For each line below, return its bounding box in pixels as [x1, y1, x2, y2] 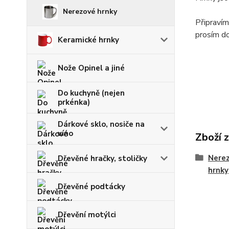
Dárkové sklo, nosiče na [58, 119, 145, 129]
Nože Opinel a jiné [58, 63, 125, 73]
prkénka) [58, 97, 90, 107]
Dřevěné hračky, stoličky [58, 153, 147, 164]
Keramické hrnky [58, 35, 119, 45]
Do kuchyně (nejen [58, 88, 125, 98]
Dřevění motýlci [58, 210, 116, 220]
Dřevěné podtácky [58, 181, 125, 192]
